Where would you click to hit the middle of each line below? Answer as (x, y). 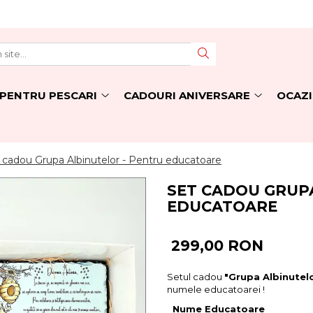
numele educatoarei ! (216, 289)
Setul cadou (196, 277)
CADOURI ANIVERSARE (187, 95)
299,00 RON (217, 246)
